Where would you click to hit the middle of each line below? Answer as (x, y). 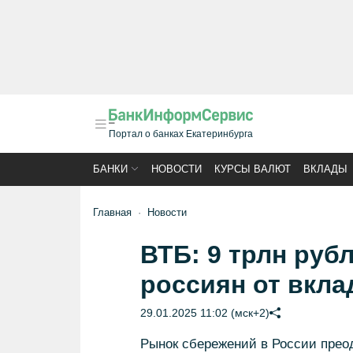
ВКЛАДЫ (325, 169)
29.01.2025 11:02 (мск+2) (204, 313)
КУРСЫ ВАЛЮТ (253, 169)
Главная (112, 212)
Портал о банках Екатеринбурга (181, 134)
